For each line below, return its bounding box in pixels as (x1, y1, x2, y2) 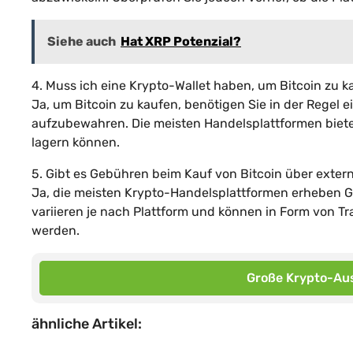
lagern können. (32, 134, 120, 150)
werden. (32, 222, 80, 238)
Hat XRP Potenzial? (121, 33, 241, 49)
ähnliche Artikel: (32, 314, 142, 333)
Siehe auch (47, 33, 116, 49)
